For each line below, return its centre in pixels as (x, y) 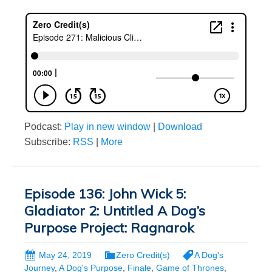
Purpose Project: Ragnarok (109, 227)
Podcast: (44, 126)
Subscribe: (49, 141)
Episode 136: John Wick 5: (105, 193)
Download (180, 126)
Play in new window (107, 126)
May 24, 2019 (65, 255)
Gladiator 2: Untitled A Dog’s (115, 210)
